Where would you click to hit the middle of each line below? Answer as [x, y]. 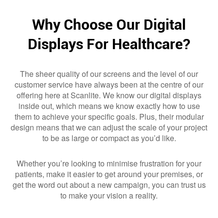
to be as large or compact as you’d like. [109, 138]
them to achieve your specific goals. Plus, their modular [109, 117]
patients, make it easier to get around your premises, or [109, 174]
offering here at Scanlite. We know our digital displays [109, 95]
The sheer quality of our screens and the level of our [109, 74]
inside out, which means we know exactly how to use [109, 106]
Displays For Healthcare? [109, 44]
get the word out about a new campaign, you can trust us [109, 185]
